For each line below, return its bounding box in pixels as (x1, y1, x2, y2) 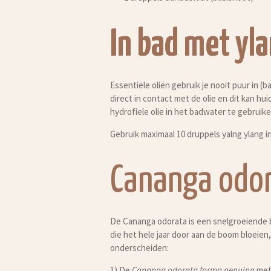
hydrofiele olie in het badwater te (110, 105, 238, 117)
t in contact (129, 92, 172, 104)
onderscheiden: (110, 241, 169, 253)
